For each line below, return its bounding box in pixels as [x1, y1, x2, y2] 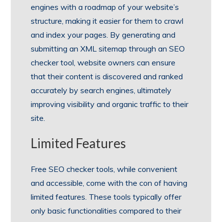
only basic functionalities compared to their [31, 206, 182, 216]
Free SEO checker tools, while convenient [31, 164, 178, 174]
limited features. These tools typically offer [31, 192, 182, 202]
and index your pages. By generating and [31, 30, 176, 40]
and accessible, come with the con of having [31, 178, 188, 188]
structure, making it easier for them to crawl [31, 16, 184, 26]
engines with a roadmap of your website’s [31, 2, 179, 12]
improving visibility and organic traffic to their [31, 99, 189, 110]
